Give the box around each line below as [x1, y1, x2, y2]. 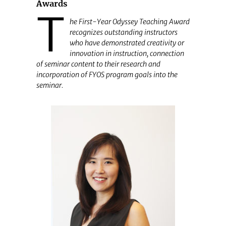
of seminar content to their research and [36, 60, 160, 69]
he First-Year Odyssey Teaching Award [69, 17, 190, 27]
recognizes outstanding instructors [69, 28, 178, 37]
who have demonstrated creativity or [69, 38, 184, 48]
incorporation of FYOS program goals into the [36, 70, 178, 80]
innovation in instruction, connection [69, 49, 184, 59]
